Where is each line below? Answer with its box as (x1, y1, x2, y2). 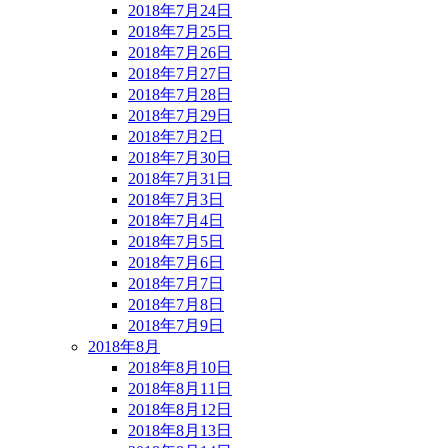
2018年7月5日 (128, 232, 224, 250)
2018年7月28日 (128, 85, 232, 103)
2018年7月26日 (128, 43, 232, 61)
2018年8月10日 (128, 358, 232, 376)
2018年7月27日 (128, 64, 232, 82)
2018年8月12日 (128, 400, 232, 418)
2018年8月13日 (128, 421, 232, 439)
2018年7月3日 (128, 190, 224, 208)
